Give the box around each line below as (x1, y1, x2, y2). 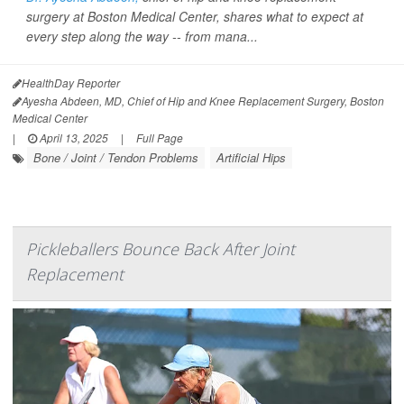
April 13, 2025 (37, 130, 108, 145)
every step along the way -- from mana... (26, 27, 258, 45)
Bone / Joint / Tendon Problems (33, 149, 198, 166)
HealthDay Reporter (22, 75, 120, 90)
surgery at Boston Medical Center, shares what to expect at (26, 7, 363, 25)
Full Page (136, 130, 183, 145)
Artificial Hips (216, 149, 286, 166)
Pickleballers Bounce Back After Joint (26, 238, 295, 260)
